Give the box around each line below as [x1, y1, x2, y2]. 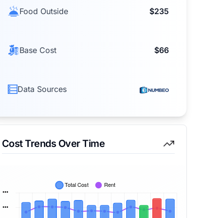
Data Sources [17, 84, 67, 94]
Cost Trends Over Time [1, 138, 105, 149]
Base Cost [19, 45, 56, 55]
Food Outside [19, 6, 68, 16]
